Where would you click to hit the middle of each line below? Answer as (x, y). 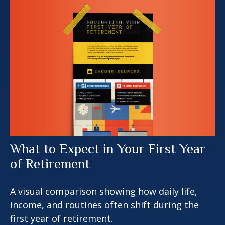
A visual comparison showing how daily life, (104, 191)
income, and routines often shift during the (104, 205)
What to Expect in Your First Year (108, 148)
